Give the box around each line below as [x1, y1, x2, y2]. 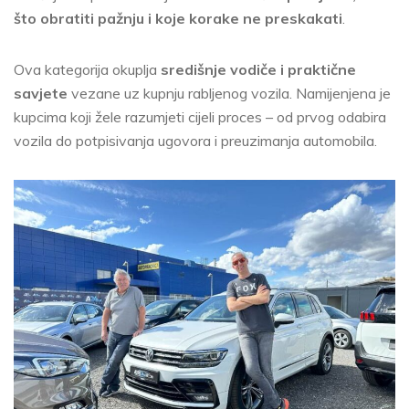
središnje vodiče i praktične [161, 60, 356, 79]
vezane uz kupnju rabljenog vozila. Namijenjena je [68, 84, 391, 102]
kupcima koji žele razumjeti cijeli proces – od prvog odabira [14, 108, 386, 126]
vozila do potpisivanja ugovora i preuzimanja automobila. [14, 131, 377, 150]
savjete [14, 84, 68, 102]
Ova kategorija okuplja [14, 60, 161, 79]
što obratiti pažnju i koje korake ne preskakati [14, 9, 342, 27]
